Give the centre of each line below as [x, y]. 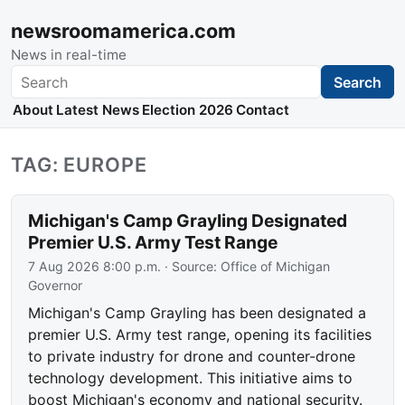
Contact [263, 110]
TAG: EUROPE [79, 165]
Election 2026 [187, 110]
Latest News [97, 110]
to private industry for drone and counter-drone [192, 357]
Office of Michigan [276, 267]
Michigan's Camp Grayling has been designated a [198, 313]
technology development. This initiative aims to [191, 378]
